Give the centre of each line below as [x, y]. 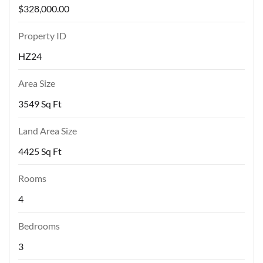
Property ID [42, 36]
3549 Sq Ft [40, 104]
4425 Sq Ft [40, 151]
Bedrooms [39, 226]
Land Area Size [48, 131]
